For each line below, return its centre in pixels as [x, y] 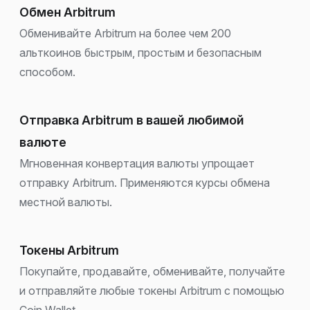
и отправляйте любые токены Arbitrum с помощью [152, 290]
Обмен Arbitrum [67, 12]
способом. [47, 72]
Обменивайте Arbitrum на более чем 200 [125, 33]
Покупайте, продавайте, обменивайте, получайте [152, 271]
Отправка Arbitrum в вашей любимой [131, 120]
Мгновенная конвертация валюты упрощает [137, 163]
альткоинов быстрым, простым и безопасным [140, 52]
